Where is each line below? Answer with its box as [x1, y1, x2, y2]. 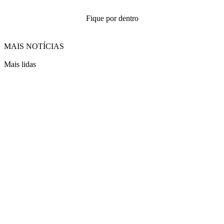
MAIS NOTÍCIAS [4, 42, 64, 50]
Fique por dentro [85, 14, 138, 22]
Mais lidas [4, 60, 36, 68]
